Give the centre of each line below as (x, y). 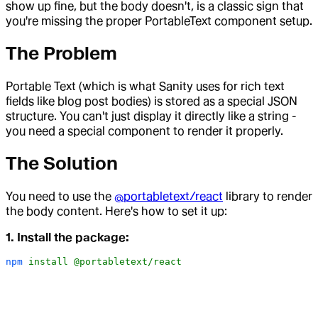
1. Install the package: (67, 238)
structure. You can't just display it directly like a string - (151, 116)
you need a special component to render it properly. (144, 131)
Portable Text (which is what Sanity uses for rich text (145, 87)
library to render (268, 197)
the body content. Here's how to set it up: (116, 212)
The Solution (62, 164)
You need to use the (60, 197)
